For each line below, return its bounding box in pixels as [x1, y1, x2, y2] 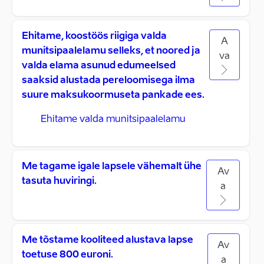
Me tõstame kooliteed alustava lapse [22, 236, 193, 245]
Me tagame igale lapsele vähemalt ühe [22, 162, 202, 171]
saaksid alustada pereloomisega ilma [22, 76, 195, 85]
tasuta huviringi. [22, 177, 97, 186]
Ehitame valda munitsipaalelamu [41, 115, 186, 124]
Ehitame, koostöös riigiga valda [22, 32, 167, 41]
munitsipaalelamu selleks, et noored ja [22, 47, 200, 56]
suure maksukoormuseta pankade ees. [22, 91, 204, 100]
